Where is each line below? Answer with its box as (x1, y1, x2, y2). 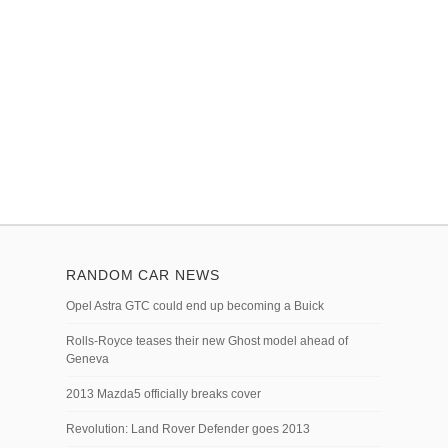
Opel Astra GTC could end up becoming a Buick (66, 298, 324, 313)
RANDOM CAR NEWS (66, 266, 220, 283)
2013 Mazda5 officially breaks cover (66, 386, 261, 401)
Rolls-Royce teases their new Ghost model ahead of (66, 333, 348, 348)
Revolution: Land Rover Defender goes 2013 (66, 421, 310, 436)
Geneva (66, 351, 109, 366)
